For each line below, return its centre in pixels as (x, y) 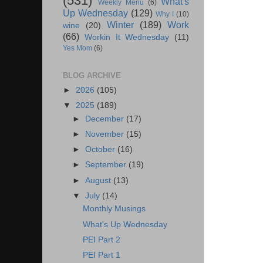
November (106, 134)
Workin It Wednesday (127, 38)
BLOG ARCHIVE (92, 76)
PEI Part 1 (101, 255)
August (100, 180)
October (102, 150)
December (106, 119)
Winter (120, 25)
